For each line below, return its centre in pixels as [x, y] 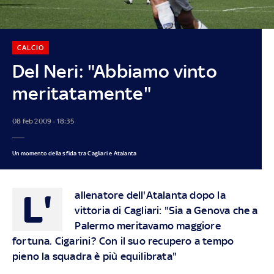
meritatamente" [81, 93]
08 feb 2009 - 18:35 [43, 121]
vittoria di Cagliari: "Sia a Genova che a [166, 210]
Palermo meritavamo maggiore [148, 225]
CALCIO [30, 47]
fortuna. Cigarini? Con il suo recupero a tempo [123, 241]
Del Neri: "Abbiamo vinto [114, 71]
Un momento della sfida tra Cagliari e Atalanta [74, 153]
